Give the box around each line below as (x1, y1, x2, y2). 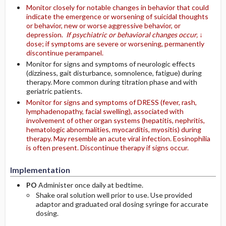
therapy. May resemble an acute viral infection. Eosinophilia (26, 134, 210, 143)
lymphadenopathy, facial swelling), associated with (26, 107, 184, 116)
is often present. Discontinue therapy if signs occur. (26, 143, 189, 152)
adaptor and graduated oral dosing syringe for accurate (35, 200, 208, 208)
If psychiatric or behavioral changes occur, (64, 30, 199, 39)
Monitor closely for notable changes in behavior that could (26, 3, 209, 12)
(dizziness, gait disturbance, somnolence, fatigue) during (26, 69, 202, 77)
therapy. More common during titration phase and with (26, 78, 197, 86)
